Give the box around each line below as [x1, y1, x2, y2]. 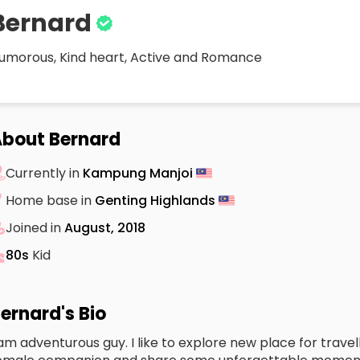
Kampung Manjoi [83, 163, 196, 182]
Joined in [6, 218, 64, 237]
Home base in [6, 190, 95, 210]
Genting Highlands [95, 190, 219, 210]
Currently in [6, 163, 83, 182]
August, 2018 [64, 218, 145, 237]
